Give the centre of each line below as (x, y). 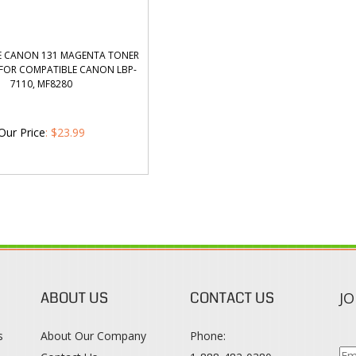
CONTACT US (232, 298)
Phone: (207, 336)
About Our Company (93, 336)
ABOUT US (74, 298)
